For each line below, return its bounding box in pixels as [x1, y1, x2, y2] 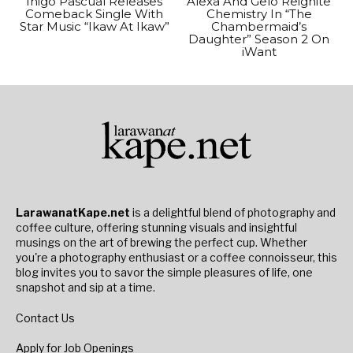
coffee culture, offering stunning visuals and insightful [16, 220, 297, 234]
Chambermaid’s [211, 19, 307, 35]
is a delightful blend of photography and [130, 205, 336, 219]
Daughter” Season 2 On [188, 32, 329, 47]
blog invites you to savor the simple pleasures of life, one [16, 265, 313, 279]
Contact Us [16, 310, 75, 325]
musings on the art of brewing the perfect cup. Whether [16, 235, 307, 249]
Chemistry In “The [206, 6, 312, 22]
